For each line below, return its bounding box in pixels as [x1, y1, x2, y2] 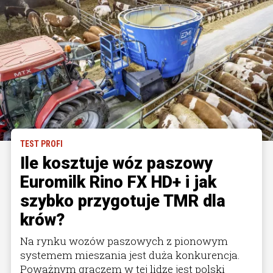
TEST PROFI [20, 138, 63, 149]
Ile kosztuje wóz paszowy [20, 153, 213, 173]
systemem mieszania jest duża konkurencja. [20, 247, 240, 262]
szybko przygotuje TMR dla [20, 191, 225, 211]
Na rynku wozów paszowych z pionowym [20, 233, 228, 248]
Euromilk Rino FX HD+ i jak [20, 172, 216, 192]
